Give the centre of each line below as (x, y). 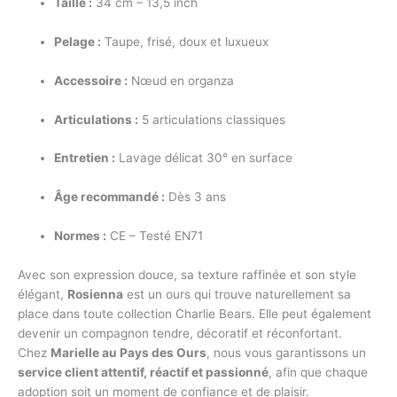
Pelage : (78, 41)
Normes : (81, 236)
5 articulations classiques (212, 119)
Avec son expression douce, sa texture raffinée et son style (187, 275)
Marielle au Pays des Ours (128, 353)
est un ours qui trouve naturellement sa (237, 295)
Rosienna (95, 295)
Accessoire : (91, 80)
